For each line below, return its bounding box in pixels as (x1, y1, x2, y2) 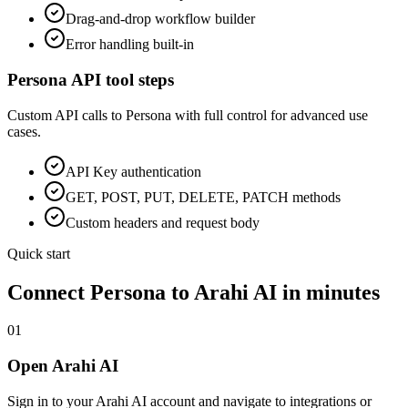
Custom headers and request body (66, 214, 260, 230)
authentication (117, 163, 201, 179)
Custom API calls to (7, 107, 126, 123)
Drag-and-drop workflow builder (66, 11, 255, 27)
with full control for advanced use (171, 107, 368, 123)
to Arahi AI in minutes (166, 280, 380, 304)
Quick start (7, 245, 70, 261)
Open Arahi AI (7, 356, 118, 376)
